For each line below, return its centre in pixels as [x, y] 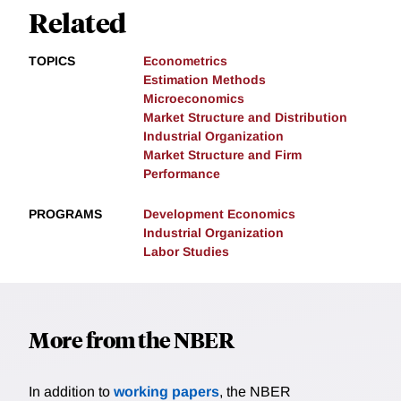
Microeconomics [194, 99]
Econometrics [185, 61]
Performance [182, 174]
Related [77, 22]
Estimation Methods [205, 80]
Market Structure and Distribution [245, 118]
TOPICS [52, 61]
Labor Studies [186, 252]
